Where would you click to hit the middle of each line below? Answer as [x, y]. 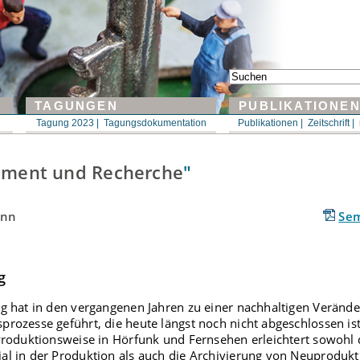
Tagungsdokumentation [155, 123]
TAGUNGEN [74, 106]
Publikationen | [270, 123]
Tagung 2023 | [67, 123]
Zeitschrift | [331, 123]
